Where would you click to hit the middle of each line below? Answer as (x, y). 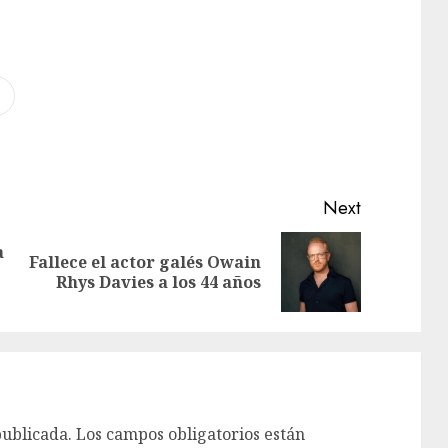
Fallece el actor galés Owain (144, 262)
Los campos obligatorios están (190, 434)
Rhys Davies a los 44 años (158, 282)
